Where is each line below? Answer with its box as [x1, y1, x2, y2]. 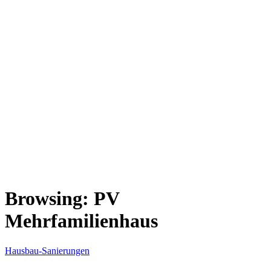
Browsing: [5, 188, 94, 210]
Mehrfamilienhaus [5, 210, 158, 232]
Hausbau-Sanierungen [5, 245, 90, 256]
